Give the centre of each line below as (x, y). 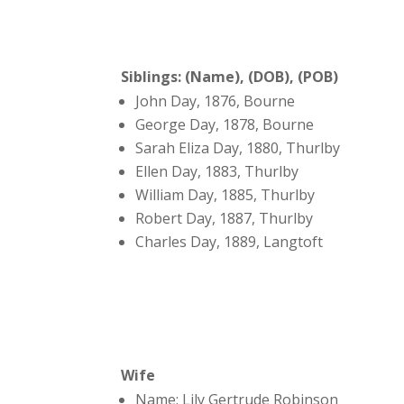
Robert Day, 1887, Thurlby (225, 219)
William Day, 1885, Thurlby (225, 195)
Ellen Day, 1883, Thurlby (217, 172)
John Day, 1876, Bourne (216, 101)
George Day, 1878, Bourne (225, 125)
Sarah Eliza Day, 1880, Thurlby (238, 148)
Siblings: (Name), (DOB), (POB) (230, 77)
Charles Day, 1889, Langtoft (230, 242)
